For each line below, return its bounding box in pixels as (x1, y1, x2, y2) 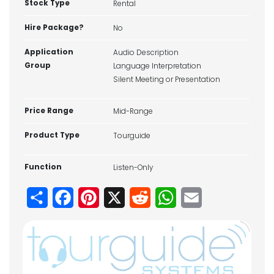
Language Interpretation (113, 61, 201, 71)
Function (24, 162, 62, 172)
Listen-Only (113, 163, 153, 172)
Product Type (24, 130, 80, 140)
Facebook (73, 190, 121, 204)
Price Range (24, 106, 73, 116)
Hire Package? (24, 23, 84, 32)
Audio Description (113, 48, 179, 57)
